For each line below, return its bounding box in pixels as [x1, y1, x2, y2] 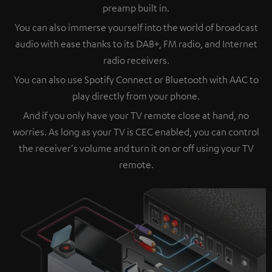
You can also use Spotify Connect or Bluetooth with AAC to [13, 73, 259, 86]
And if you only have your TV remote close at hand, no [23, 109, 249, 121]
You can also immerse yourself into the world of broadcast [14, 21, 258, 33]
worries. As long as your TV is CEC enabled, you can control [13, 125, 259, 138]
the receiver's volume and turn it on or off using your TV [18, 141, 254, 154]
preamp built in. [103, 1, 169, 14]
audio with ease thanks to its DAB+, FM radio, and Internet [15, 37, 257, 50]
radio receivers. [103, 53, 169, 66]
